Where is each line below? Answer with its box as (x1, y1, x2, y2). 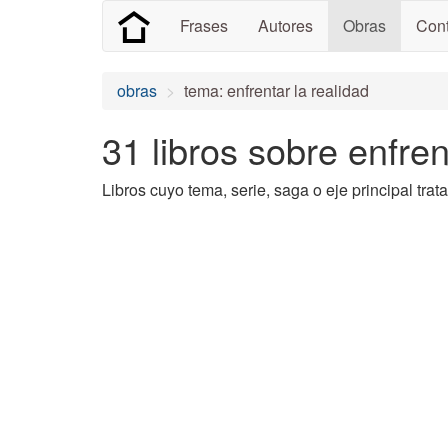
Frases (180, 14, 228, 37)
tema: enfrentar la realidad (184, 79, 369, 102)
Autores (258, 14, 313, 37)
